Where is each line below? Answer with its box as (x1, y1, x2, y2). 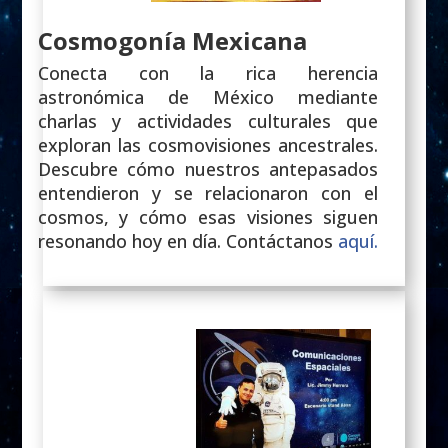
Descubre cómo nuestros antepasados (37, 156, 379, 181)
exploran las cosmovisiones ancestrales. (37, 132, 379, 157)
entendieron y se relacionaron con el (37, 180, 379, 205)
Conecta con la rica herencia (37, 60, 379, 85)
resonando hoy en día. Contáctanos (37, 228, 338, 253)
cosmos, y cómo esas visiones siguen (37, 204, 379, 229)
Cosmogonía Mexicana (37, 23, 307, 57)
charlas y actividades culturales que (37, 108, 379, 133)
